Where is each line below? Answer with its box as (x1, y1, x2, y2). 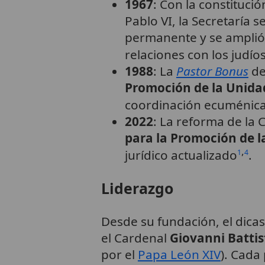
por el (101, 245, 138, 263)
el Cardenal (101, 229, 170, 246)
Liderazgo (101, 177, 173, 198)
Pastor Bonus (176, 63, 248, 80)
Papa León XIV (137, 245, 221, 263)
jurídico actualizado (124, 147, 237, 164)
